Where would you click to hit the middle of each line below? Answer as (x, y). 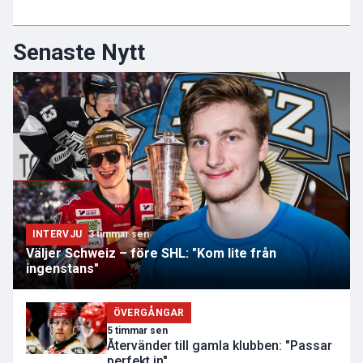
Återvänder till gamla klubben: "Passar (220, 346)
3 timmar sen (119, 235)
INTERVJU (57, 235)
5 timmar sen (137, 331)
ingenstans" (62, 268)
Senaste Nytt (79, 53)
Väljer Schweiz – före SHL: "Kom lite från (151, 253)
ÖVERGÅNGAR (149, 312)
